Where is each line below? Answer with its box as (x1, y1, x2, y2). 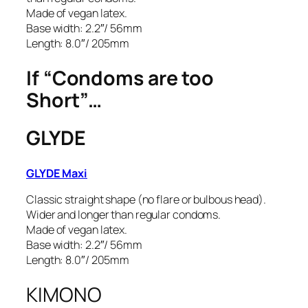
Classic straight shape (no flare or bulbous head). (26, 192, 266, 208)
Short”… (26, 86, 102, 113)
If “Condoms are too (26, 64, 214, 91)
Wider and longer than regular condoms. (26, 207, 221, 223)
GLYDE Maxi (26, 165, 87, 181)
